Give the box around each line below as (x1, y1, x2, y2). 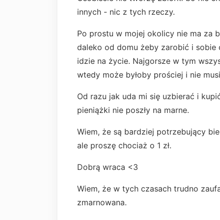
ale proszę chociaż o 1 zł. (77, 140, 174, 150)
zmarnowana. (77, 197, 127, 207)
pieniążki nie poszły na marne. (77, 105, 192, 115)
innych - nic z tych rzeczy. (77, 7, 177, 17)
